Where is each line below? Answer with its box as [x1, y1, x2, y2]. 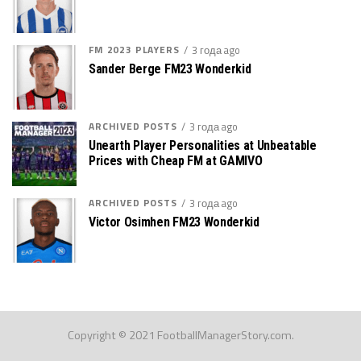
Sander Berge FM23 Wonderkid [89, 60, 251, 77]
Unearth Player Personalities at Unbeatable [89, 137, 317, 153]
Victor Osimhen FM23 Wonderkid [89, 214, 259, 230]
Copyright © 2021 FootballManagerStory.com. [67, 326, 294, 344]
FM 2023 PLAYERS [89, 41, 180, 57]
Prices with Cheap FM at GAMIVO [89, 152, 263, 168]
